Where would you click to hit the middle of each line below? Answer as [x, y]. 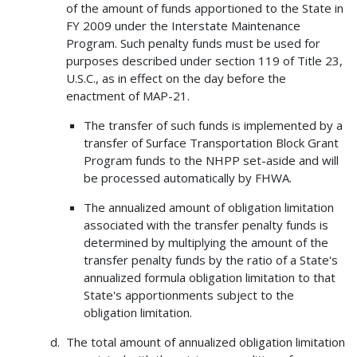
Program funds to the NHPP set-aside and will [211, 161]
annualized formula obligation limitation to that [210, 278]
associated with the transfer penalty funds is [206, 225]
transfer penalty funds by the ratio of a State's [211, 260]
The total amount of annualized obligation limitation [205, 342]
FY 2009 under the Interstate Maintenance [183, 26]
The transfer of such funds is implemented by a [213, 126]
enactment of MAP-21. [127, 96]
